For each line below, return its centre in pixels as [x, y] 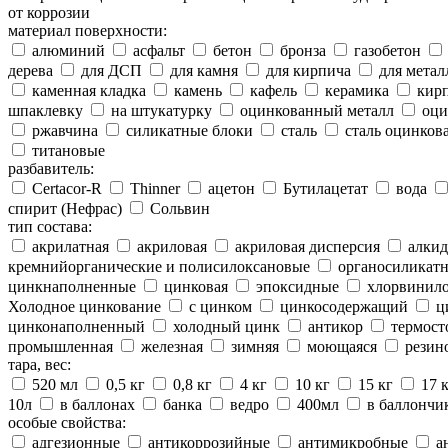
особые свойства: [67, 422]
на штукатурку [159, 110]
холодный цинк [224, 326]
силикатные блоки [187, 130]
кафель [271, 90]
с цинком [218, 306]
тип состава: [50, 226]
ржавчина [63, 130]
